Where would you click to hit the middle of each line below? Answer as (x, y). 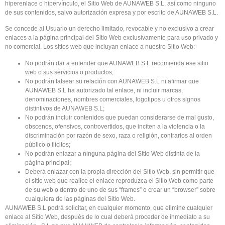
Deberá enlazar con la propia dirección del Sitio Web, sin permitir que (120, 172)
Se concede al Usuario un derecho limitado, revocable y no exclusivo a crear (109, 29)
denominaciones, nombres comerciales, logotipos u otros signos (113, 99)
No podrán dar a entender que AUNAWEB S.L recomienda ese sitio (117, 63)
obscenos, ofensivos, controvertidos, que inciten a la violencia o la (115, 126)
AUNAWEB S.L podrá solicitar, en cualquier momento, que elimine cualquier (109, 208)
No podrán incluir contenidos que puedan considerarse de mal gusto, (120, 117)
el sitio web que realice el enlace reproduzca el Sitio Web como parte (119, 181)
